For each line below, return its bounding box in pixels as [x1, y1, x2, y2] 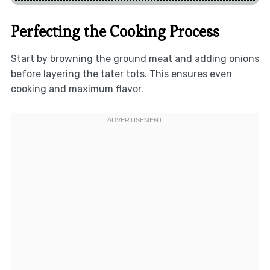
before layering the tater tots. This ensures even [10, 67, 232, 80]
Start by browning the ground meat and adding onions [10, 52, 259, 64]
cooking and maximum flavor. [10, 83, 143, 95]
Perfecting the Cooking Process [10, 20, 219, 42]
